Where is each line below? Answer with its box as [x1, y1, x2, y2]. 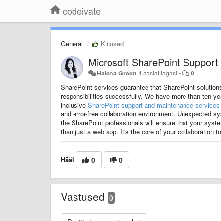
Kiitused [99, 39, 124, 48]
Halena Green [97, 69, 137, 77]
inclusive [61, 100, 88, 110]
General [61, 39, 83, 48]
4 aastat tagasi [138, 69, 178, 77]
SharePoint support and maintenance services [88, 100, 220, 110]
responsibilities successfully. [61, 91, 145, 101]
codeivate [63, 4, 101, 17]
